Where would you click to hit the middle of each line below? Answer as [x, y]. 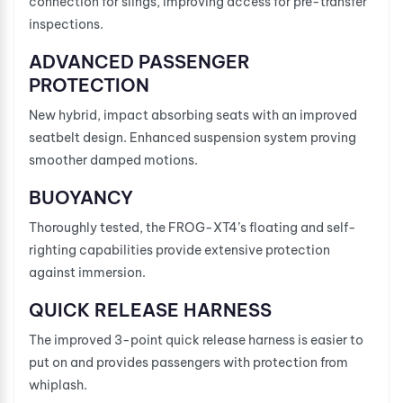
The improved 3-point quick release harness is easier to [196, 340]
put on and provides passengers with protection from [188, 362]
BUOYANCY [81, 197]
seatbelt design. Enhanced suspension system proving [193, 137]
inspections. [66, 24]
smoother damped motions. [113, 160]
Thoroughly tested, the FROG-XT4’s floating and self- [193, 227]
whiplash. [58, 385]
